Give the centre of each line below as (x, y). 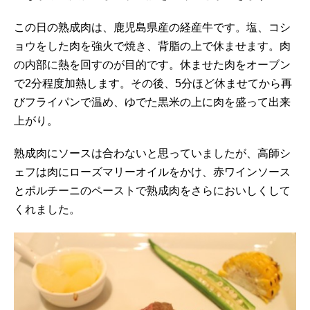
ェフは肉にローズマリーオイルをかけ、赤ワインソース (152, 172)
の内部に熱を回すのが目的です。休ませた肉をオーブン (152, 64)
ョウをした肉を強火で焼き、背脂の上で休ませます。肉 (152, 46)
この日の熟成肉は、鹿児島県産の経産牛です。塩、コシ (152, 27)
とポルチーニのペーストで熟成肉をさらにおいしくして (152, 190)
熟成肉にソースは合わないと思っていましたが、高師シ (152, 153)
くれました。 (47, 209)
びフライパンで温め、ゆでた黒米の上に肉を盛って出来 (152, 102)
